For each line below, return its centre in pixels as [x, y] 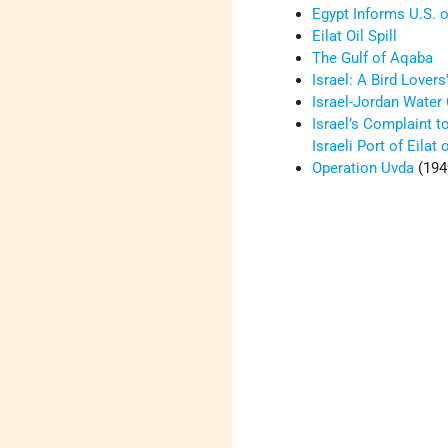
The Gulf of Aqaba [373, 58]
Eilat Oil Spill [355, 36]
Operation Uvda [363, 168]
